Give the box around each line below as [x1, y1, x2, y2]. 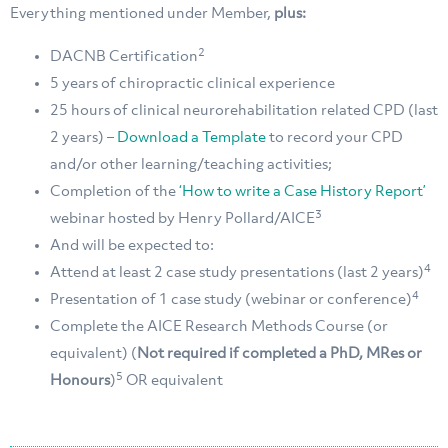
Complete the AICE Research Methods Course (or [50, 319, 388, 336]
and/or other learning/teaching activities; [50, 157, 332, 174]
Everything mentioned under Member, [10, 6, 274, 23]
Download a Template [117, 130, 266, 147]
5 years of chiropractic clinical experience [50, 76, 335, 93]
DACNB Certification [50, 49, 198, 66]
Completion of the [50, 184, 179, 201]
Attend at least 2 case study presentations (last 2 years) [50, 265, 424, 282]
